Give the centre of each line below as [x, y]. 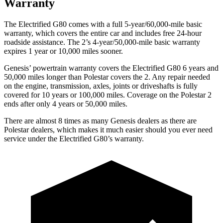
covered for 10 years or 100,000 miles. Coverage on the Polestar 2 [108, 95]
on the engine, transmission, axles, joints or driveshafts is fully [101, 86]
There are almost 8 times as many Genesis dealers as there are [100, 120]
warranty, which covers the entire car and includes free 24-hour [103, 33]
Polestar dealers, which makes [51, 129]
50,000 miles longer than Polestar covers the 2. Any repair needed [107, 77]
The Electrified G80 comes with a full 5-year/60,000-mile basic [103, 24]
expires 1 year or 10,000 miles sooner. [63, 51]
